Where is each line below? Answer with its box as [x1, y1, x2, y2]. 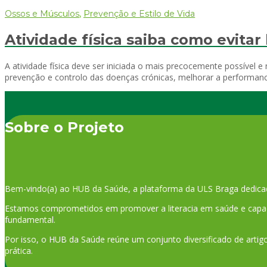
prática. [5, 245, 33, 257]
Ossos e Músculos [5, 8, 79, 20]
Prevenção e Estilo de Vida [83, 8, 195, 20]
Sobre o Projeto [5, 118, 124, 136]
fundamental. [5, 214, 55, 226]
